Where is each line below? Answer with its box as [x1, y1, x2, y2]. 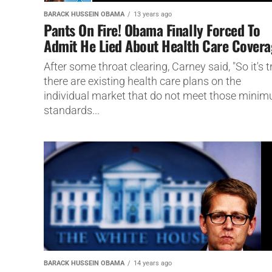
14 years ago [134, 259, 172, 267]
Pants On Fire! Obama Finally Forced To [44, 18, 260, 41]
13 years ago [134, 10, 172, 18]
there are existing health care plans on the [44, 75, 241, 87]
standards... [44, 104, 100, 117]
